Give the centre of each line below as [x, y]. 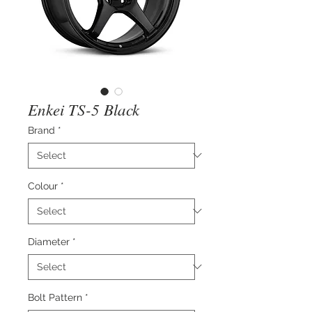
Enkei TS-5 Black [84, 109]
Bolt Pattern [55, 297]
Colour [43, 186]
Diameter [49, 241]
